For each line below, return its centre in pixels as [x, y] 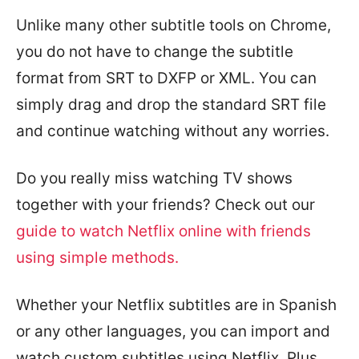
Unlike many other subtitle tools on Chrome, [173, 26]
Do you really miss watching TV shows [154, 179]
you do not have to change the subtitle [155, 52]
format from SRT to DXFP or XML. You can [166, 79]
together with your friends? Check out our [165, 205]
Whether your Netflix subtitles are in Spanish [176, 305]
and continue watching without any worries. [173, 131]
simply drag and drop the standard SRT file [171, 105]
